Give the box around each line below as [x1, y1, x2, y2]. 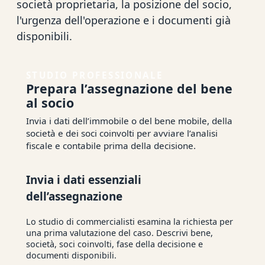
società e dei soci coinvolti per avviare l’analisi [26, 127, 218, 140]
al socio [26, 94, 74, 112]
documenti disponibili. [26, 250, 117, 261]
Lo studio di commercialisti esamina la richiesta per [26, 216, 233, 228]
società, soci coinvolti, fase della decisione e [26, 238, 203, 250]
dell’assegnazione [26, 189, 122, 205]
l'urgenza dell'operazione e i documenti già [17, 13, 231, 28]
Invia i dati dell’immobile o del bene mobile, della [26, 115, 232, 127]
